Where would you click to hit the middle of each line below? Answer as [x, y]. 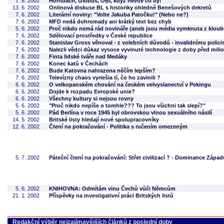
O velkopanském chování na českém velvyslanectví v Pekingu [130, 84]
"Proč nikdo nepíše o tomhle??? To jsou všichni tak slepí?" [127, 105]
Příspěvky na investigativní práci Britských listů [111, 195]
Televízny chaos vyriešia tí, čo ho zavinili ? [105, 77]
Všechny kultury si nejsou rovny [91, 98]
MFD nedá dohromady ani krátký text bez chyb [110, 21]
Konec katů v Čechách [78, 63]
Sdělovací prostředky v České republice [101, 35]
